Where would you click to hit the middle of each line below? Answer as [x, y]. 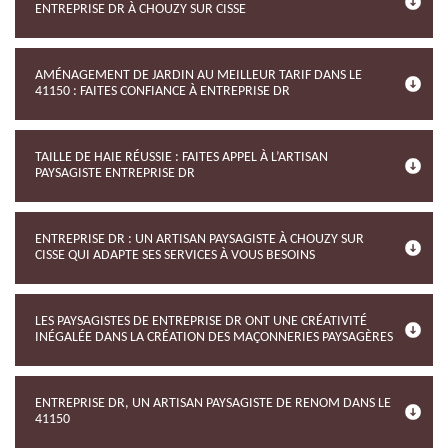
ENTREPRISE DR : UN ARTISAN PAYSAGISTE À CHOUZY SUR [199, 239]
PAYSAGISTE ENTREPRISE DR [115, 173]
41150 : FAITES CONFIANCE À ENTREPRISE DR [162, 91]
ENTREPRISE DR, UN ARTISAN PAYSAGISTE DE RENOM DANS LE [213, 403]
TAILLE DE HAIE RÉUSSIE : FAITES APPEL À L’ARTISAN [181, 157]
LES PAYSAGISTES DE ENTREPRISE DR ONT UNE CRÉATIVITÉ [201, 321]
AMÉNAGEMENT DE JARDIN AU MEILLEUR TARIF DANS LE [198, 75]
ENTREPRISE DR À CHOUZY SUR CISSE [140, 9]
